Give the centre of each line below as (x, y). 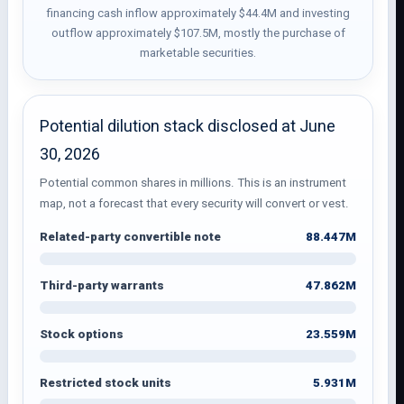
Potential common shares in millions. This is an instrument (193, 183)
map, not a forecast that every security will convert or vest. (194, 203)
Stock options (82, 334)
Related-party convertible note (130, 237)
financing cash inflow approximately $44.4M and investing (198, 13)
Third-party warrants (102, 285)
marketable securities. (198, 53)
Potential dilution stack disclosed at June (188, 126)
